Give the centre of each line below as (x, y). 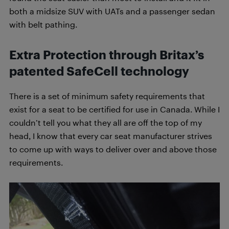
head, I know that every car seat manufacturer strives (111, 135)
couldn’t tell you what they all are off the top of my (106, 122)
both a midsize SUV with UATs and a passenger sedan (112, 11)
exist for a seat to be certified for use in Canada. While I (114, 109)
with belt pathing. (43, 24)
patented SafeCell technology (99, 71)
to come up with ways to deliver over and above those (113, 149)
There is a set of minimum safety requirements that (107, 96)
